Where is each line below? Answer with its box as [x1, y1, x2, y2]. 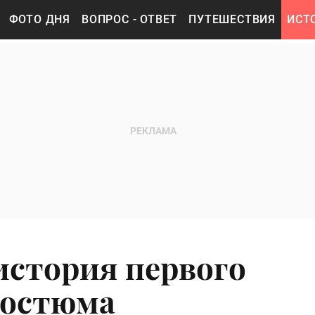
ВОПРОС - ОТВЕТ [82, 13, 178, 26]
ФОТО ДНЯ [8, 13, 71, 26]
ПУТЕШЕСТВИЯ [188, 13, 276, 26]
